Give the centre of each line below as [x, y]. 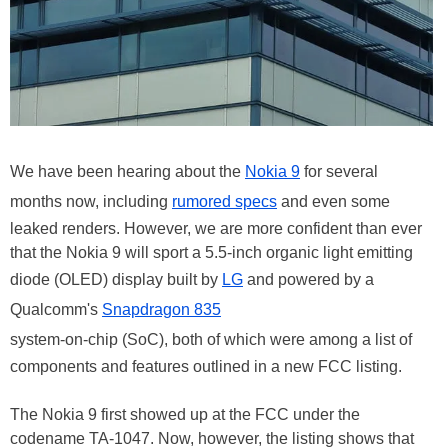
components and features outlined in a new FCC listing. [206, 367]
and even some [333, 202]
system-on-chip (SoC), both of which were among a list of [211, 340]
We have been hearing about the [127, 172]
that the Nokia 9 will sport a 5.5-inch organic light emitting [211, 253]
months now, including [91, 202]
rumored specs [224, 202]
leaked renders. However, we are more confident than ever [216, 229]
